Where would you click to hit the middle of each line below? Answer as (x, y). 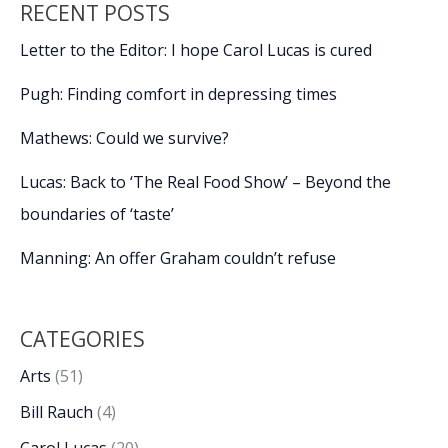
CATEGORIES (82, 339)
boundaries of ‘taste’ (97, 213)
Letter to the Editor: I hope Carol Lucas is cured (196, 49)
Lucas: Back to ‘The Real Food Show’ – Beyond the (205, 181)
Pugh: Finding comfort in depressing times (178, 93)
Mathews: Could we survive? (124, 137)
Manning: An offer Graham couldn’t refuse (178, 257)
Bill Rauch (56, 412)
